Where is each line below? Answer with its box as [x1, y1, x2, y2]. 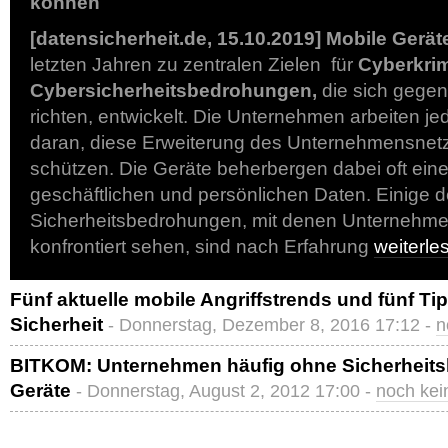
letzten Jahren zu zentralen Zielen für [30, 54, 358, 75]
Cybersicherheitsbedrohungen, [30, 80, 317, 101]
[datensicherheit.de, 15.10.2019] [30, 28, 321, 49]
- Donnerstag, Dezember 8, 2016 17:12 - [108, 315, 436, 335]
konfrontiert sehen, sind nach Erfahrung [30, 236, 374, 257]
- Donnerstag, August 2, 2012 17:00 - [76, 381, 376, 401]
